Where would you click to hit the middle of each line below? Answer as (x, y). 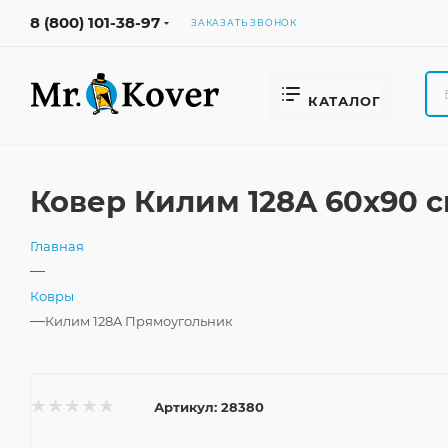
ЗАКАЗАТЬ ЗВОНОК (244, 22)
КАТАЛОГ (344, 101)
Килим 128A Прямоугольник (139, 321)
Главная (57, 246)
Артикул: (185, 406)
